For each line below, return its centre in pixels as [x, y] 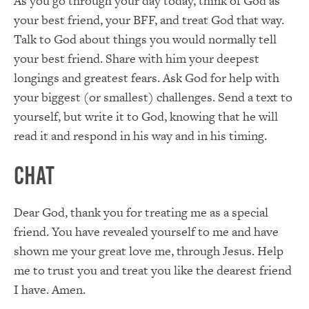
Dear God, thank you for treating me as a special [141, 212]
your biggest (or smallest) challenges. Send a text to [153, 97]
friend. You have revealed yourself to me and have [146, 232]
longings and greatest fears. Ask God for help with [147, 77]
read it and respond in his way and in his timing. [140, 135]
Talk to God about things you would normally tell [145, 39]
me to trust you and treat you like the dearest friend [153, 270]
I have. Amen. [50, 290]
